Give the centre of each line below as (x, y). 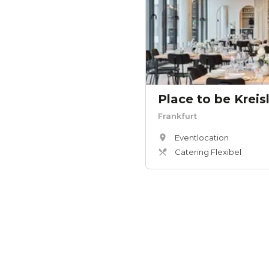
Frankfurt (177, 116)
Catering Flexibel (208, 152)
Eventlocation (202, 138)
